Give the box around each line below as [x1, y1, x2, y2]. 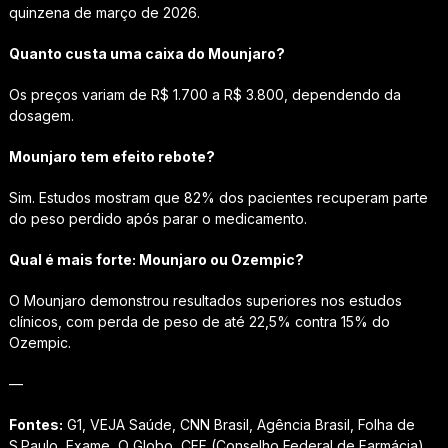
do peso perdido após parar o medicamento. [8, 209, 307, 227]
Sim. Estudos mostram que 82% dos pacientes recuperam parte [8, 188, 428, 206]
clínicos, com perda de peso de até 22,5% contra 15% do [8, 312, 390, 330]
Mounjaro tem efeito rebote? [8, 147, 215, 165]
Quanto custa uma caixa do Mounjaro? [8, 44, 285, 62]
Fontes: [8, 415, 63, 433]
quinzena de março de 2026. [8, 3, 200, 21]
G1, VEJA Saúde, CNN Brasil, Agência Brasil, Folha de [62, 415, 415, 433]
